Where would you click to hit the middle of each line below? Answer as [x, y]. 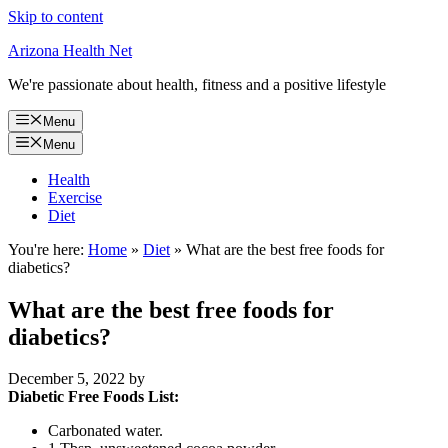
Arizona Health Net [70, 50]
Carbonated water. [105, 431]
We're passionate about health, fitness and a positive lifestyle [197, 84]
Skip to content [55, 16]
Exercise [75, 197]
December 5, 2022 [66, 379]
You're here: [46, 249]
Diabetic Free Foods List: [93, 397]
